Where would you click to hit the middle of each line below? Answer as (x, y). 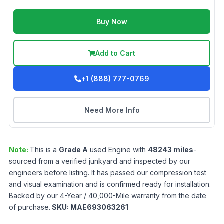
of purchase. (30, 207)
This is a (44, 150)
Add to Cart (115, 53)
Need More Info (112, 110)
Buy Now (112, 22)
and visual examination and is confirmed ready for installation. (110, 184)
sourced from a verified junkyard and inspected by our (100, 161)
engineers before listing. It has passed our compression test (108, 173)
